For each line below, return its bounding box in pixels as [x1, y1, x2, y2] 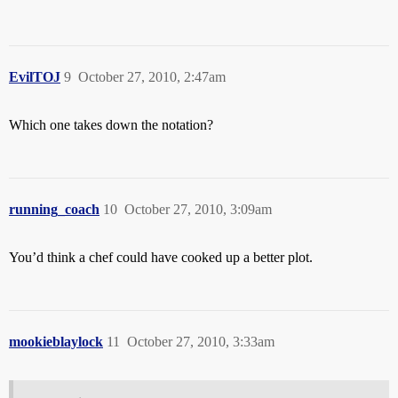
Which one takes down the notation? [9, 117, 213, 133]
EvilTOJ [9, 69, 60, 85]
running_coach [9, 202, 99, 218]
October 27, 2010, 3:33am [127, 334, 275, 350]
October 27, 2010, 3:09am [124, 202, 272, 218]
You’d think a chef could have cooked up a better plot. [9, 250, 313, 266]
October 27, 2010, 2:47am [78, 69, 226, 85]
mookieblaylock [9, 334, 103, 350]
